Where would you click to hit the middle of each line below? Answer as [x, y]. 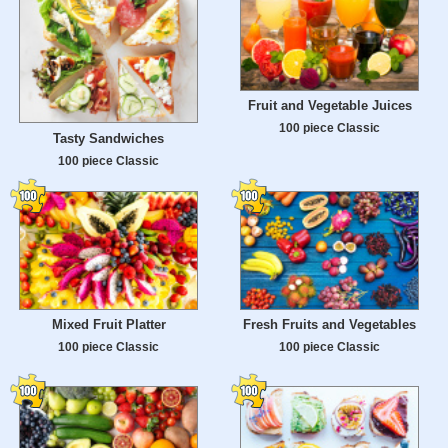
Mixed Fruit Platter [108, 325]
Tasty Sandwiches [108, 138]
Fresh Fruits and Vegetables [329, 325]
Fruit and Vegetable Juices [329, 106]
